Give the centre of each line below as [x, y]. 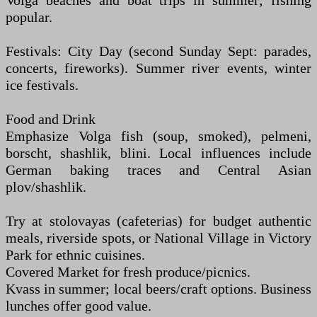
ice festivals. [42, 85]
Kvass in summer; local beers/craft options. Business [158, 289]
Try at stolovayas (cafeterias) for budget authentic [158, 221]
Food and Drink [51, 119]
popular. [29, 17]
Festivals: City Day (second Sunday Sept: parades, [158, 51]
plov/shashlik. [46, 187]
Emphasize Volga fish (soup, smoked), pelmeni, [158, 136]
